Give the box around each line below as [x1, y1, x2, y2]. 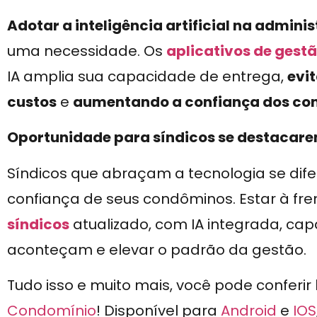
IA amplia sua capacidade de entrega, [7, 66, 287, 86]
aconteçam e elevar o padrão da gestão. [7, 239, 306, 260]
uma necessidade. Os [7, 40, 166, 61]
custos [7, 91, 57, 112]
